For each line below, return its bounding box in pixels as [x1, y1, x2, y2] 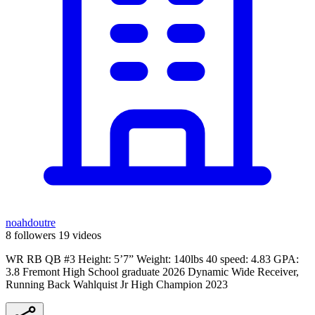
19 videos [58, 229, 101, 241]
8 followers [6, 229, 56, 241]
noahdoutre [6, 216, 56, 229]
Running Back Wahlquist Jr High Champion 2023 [6, 278, 228, 290]
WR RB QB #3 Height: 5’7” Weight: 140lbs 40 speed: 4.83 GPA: [6, 252, 299, 265]
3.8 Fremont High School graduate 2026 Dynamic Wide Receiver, [6, 265, 299, 278]
